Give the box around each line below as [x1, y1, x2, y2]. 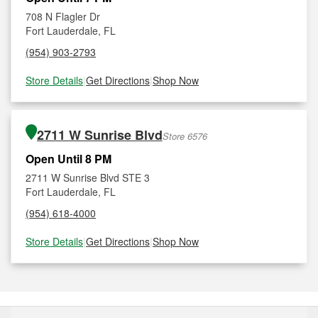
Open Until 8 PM [26, 150, 111, 167]
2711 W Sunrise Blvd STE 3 [26, 170, 150, 185]
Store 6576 [162, 129, 207, 143]
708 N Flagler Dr [26, 9, 100, 23]
